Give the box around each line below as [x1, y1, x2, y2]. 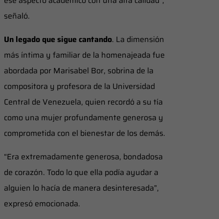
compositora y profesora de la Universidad [4, 80, 155, 92]
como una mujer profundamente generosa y [4, 111, 163, 124]
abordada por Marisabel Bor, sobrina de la [4, 64, 153, 77]
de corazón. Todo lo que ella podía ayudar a [4, 166, 158, 178]
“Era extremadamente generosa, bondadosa [4, 150, 163, 163]
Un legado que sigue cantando [4, 33, 112, 45]
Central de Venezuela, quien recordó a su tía [4, 95, 163, 108]
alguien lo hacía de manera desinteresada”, [4, 181, 159, 194]
